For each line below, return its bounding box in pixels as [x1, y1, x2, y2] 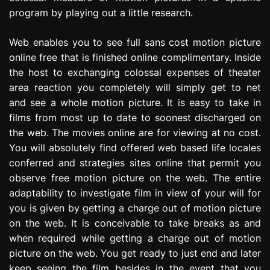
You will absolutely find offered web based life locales [9, 141, 261, 154]
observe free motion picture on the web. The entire [9, 171, 261, 184]
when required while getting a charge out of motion [9, 231, 261, 244]
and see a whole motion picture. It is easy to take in [9, 96, 261, 108]
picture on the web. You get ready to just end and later [9, 246, 261, 259]
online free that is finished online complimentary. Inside [9, 51, 261, 63]
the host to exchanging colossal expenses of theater [9, 66, 261, 78]
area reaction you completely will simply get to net [9, 81, 261, 93]
